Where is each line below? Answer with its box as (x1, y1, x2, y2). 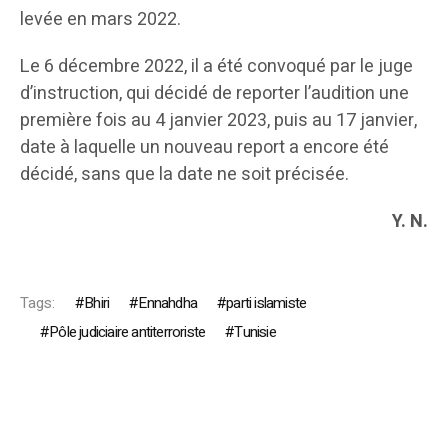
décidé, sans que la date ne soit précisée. (20, 161, 349, 189)
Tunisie (234, 321, 276, 344)
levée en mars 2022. (20, 6, 181, 34)
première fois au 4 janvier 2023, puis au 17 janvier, (20, 107, 417, 135)
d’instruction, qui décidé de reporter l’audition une (20, 80, 409, 108)
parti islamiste (226, 292, 307, 315)
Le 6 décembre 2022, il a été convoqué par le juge (20, 53, 413, 81)
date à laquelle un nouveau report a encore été (20, 134, 389, 162)
